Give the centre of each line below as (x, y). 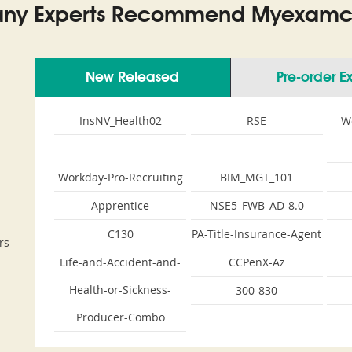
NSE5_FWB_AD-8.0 (257, 205)
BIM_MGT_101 (257, 177)
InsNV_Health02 (120, 121)
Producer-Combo (120, 317)
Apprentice (120, 205)
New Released (132, 78)
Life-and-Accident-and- (120, 262)
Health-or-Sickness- (120, 290)
